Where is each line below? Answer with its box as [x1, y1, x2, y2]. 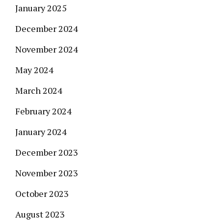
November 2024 [15, 43, 78, 55]
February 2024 [15, 105, 72, 117]
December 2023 [15, 146, 78, 158]
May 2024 [15, 64, 54, 76]
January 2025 [15, 2, 67, 14]
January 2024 [15, 126, 67, 137]
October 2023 [15, 188, 69, 199]
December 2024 [15, 23, 78, 34]
